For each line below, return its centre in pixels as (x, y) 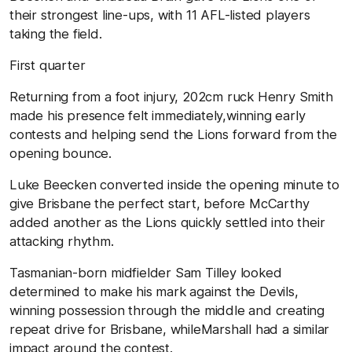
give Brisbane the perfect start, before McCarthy (159, 203)
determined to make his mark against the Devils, (154, 291)
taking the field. (56, 33)
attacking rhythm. (62, 241)
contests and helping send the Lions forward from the (173, 134)
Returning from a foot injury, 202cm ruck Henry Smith (171, 96)
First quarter (48, 65)
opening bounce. (61, 153)
